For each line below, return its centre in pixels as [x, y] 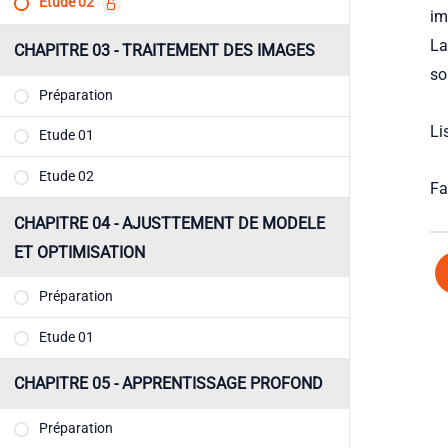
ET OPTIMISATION [80, 252]
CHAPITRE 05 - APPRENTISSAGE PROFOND [169, 384]
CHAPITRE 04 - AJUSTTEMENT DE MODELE [170, 223]
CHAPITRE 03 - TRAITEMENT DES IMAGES [165, 51]
